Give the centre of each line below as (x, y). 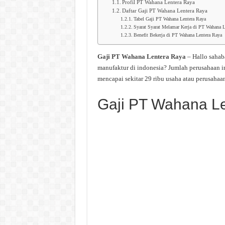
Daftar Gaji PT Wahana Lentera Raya (165, 11)
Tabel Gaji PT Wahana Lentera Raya (170, 19)
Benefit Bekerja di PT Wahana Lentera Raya (178, 35)
